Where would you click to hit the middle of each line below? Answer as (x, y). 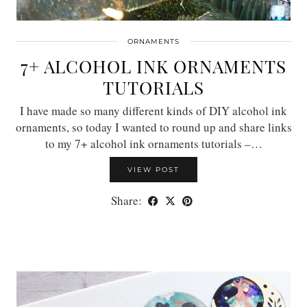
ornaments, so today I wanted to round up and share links (153, 127)
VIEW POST (153, 170)
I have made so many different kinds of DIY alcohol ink (153, 111)
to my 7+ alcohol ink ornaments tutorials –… (153, 144)
